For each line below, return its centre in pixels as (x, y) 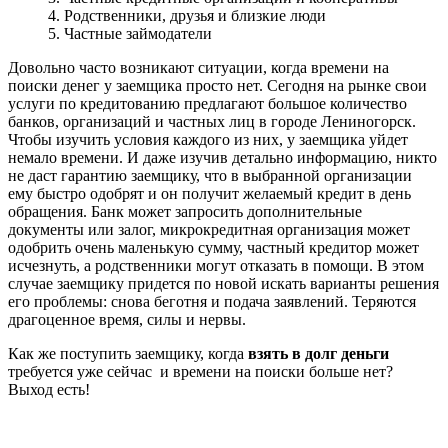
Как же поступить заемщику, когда (128, 353)
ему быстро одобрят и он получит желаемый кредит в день (209, 193)
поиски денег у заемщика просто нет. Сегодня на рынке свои (217, 85)
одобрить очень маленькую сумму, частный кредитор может (213, 247)
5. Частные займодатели (130, 33)
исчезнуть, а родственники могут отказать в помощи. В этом (216, 265)
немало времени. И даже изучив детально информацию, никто (222, 157)
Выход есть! (49, 389)
